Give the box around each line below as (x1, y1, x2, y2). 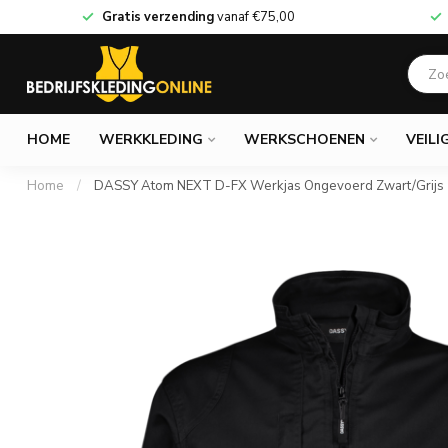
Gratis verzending (101, 8, 214, 26)
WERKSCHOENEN (244, 130, 365, 149)
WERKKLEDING (99, 130, 203, 149)
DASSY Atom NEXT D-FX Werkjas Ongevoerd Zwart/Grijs (94, 177, 444, 195)
